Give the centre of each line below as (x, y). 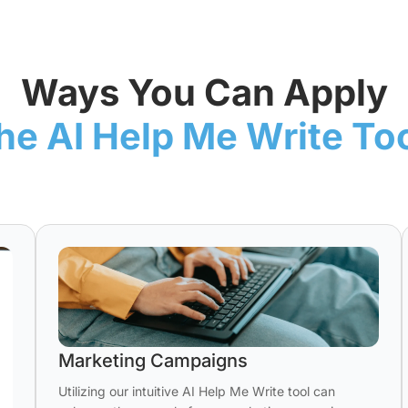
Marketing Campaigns (153, 361)
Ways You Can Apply (204, 92)
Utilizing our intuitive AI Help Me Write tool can (196, 391)
